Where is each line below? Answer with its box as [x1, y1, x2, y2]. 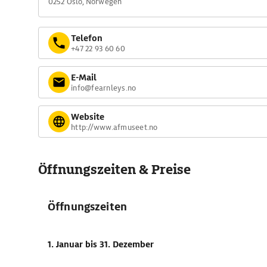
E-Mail [71, 72, 97, 83]
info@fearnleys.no [71, 82, 136, 93]
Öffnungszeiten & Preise [38, 161, 191, 178]
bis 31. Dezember [85, 239, 154, 250]
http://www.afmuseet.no [71, 122, 158, 132]
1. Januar [48, 239, 85, 250]
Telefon [71, 32, 103, 44]
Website [71, 111, 104, 122]
